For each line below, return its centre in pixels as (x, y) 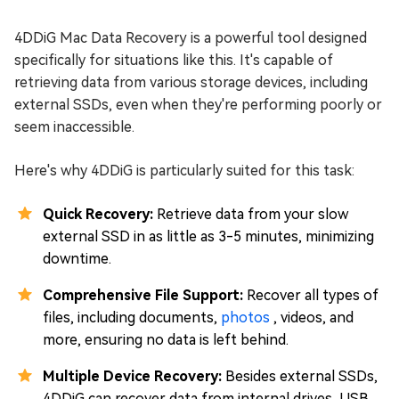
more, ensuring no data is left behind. (166, 340)
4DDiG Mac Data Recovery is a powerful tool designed (191, 38)
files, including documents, (132, 318)
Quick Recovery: (100, 215)
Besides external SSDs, (301, 377)
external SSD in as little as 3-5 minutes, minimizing (208, 237)
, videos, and (313, 318)
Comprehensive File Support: (145, 296)
